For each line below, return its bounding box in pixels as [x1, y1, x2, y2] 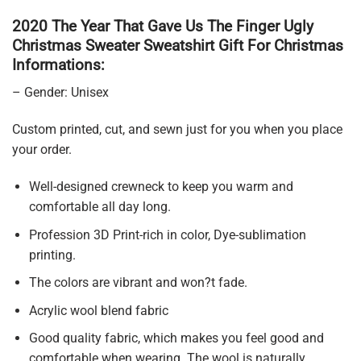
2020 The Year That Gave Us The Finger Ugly [12, 16, 313, 35]
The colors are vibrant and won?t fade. [28, 275, 247, 291]
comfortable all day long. [28, 199, 171, 215]
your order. [12, 142, 72, 158]
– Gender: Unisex [12, 85, 109, 101]
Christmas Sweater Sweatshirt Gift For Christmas [12, 35, 343, 55]
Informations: [12, 55, 105, 74]
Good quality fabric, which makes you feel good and [28, 330, 324, 346]
